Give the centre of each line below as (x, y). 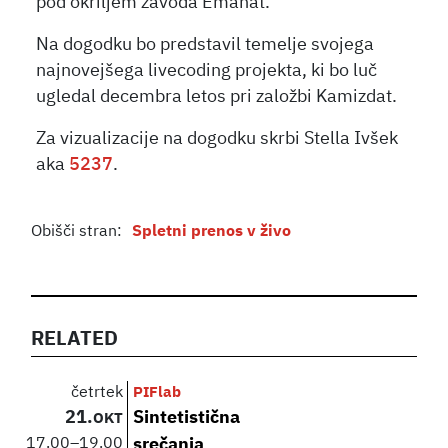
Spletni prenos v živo (212, 231)
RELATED (75, 339)
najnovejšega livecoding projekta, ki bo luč (207, 70)
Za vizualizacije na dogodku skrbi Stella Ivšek (217, 138)
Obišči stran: (77, 231)
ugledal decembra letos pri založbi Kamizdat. (217, 96)
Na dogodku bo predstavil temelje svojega (205, 44)
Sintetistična (187, 418)
